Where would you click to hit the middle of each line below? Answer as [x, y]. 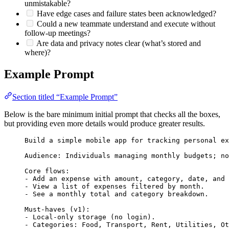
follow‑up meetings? [58, 33]
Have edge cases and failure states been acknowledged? [125, 13]
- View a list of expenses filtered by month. [114, 186]
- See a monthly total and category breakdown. [117, 194]
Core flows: [47, 171]
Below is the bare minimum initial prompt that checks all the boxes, [112, 114]
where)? [38, 52]
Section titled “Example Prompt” [65, 97]
